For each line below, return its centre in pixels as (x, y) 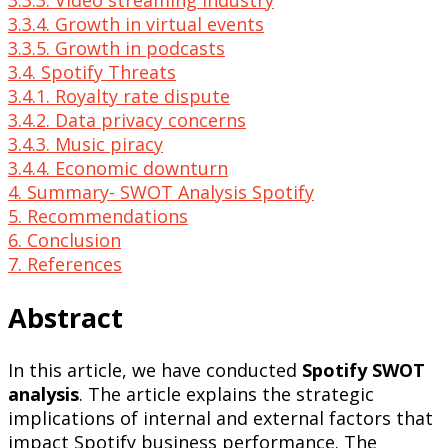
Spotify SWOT (363, 370)
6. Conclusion (64, 240)
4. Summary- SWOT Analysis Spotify (161, 192)
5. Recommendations (98, 216)
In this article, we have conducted (155, 370)
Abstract (65, 317)
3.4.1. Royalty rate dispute (119, 96)
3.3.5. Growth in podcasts (116, 48)
